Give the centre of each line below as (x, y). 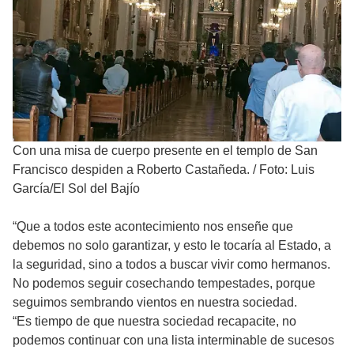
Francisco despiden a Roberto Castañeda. (131, 170)
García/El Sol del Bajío (76, 189)
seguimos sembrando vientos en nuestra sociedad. (155, 303)
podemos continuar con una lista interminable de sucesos (173, 341)
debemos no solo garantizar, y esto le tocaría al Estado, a (172, 246)
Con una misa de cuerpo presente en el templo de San (165, 151)
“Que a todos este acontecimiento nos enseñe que (153, 227)
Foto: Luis (287, 170)
